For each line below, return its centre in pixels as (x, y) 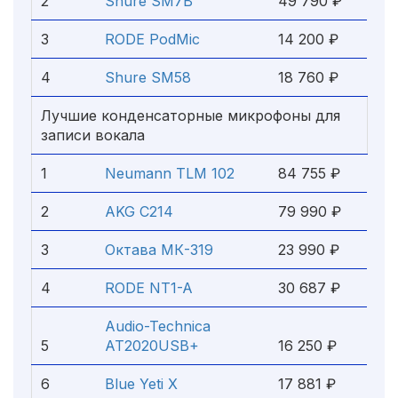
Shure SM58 (148, 77)
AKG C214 (139, 211)
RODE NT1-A (149, 288)
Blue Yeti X (141, 384)
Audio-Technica (158, 326)
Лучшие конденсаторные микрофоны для (191, 115)
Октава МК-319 (159, 250)
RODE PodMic (152, 39)
